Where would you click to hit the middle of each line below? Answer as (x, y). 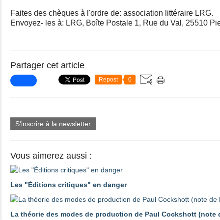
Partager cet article (47, 65)
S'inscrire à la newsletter (53, 124)
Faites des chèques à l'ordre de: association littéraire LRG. (112, 13)
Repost (108, 80)
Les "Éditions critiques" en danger (69, 185)
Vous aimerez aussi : (51, 156)
